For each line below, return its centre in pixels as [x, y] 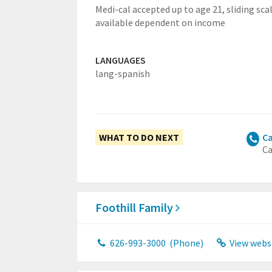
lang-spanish [123, 73]
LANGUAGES [121, 60]
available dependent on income [160, 22]
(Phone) [185, 243]
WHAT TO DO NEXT [139, 137]
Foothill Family [135, 207]
